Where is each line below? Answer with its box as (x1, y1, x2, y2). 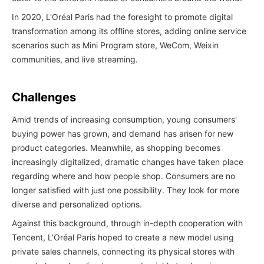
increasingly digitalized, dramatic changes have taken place (12, 157, 243, 167)
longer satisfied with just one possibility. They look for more (12, 185, 239, 195)
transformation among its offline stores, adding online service (12, 26, 246, 36)
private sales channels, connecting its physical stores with (12, 246, 235, 256)
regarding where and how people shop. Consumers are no (12, 171, 235, 181)
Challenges (12, 90, 76, 104)
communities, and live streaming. (12, 54, 138, 64)
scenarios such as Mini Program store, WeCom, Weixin (12, 40, 219, 50)
